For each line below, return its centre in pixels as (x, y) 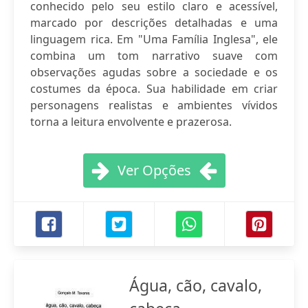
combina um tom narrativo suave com (154, 56)
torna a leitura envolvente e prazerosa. (131, 122)
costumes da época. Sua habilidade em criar (154, 89)
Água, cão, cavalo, (196, 285)
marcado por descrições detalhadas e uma (154, 23)
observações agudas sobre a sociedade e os (154, 72)
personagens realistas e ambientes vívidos (154, 105)
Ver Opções (154, 170)
